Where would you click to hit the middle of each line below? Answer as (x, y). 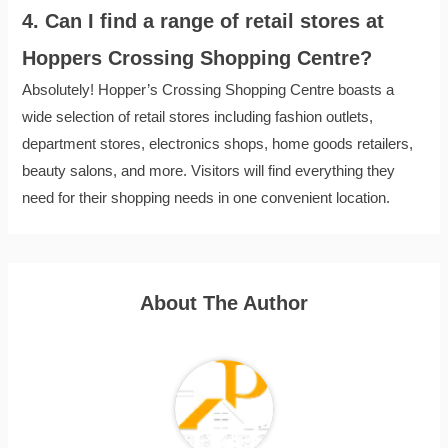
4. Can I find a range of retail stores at (203, 21)
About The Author (224, 303)
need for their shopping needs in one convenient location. (206, 198)
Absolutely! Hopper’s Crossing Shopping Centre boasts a (208, 90)
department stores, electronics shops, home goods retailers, (218, 144)
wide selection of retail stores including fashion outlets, (198, 117)
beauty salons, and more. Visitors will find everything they (209, 171)
